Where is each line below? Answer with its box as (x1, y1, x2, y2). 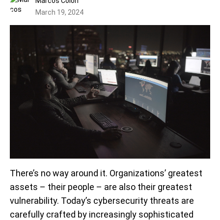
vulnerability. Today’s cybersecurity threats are (10, 195, 194, 206)
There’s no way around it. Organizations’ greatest (10, 168, 202, 179)
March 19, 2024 (35, 8, 83, 16)
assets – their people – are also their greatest (10, 182, 192, 192)
